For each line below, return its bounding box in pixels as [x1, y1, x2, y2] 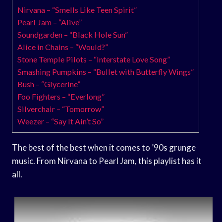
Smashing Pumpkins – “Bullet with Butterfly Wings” [17, 66, 194, 76]
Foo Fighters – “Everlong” [17, 91, 105, 101]
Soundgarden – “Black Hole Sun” [17, 29, 128, 39]
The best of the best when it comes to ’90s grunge [12, 142, 196, 153]
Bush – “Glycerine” [17, 79, 80, 89]
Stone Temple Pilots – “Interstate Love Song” [17, 54, 170, 64]
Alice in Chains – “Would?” [17, 42, 108, 52]
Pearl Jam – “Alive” [17, 17, 82, 27]
